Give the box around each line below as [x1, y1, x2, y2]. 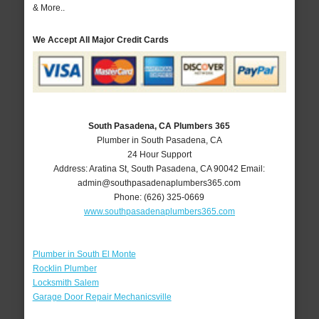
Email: [241, 163, 266, 174]
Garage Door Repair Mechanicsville [32, 291, 172, 302]
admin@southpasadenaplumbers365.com [78, 177, 241, 188]
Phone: [114, 192, 145, 202]
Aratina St [89, 163, 127, 174]
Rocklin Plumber [32, 263, 97, 273]
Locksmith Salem [32, 277, 99, 288]
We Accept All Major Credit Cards [32, 35, 169, 46]
